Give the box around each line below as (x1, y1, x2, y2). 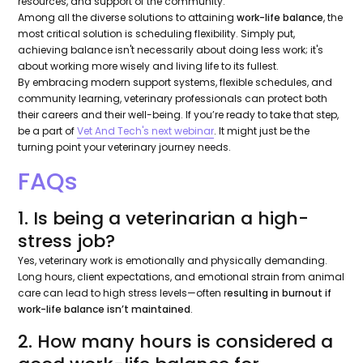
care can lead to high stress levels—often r (18, 286, 228, 301)
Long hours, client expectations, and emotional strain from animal (18, 270, 345, 284)
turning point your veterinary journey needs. (18, 140, 232, 155)
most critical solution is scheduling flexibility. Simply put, (18, 27, 296, 41)
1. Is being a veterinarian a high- (18, 206, 310, 232)
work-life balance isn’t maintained (18, 302, 191, 317)
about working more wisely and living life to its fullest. (18, 59, 280, 74)
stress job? (18, 228, 116, 254)
